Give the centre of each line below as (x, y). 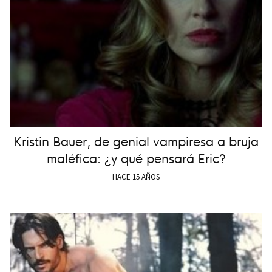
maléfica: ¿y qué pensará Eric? (136, 157)
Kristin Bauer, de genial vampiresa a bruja (136, 140)
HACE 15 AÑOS (136, 177)
